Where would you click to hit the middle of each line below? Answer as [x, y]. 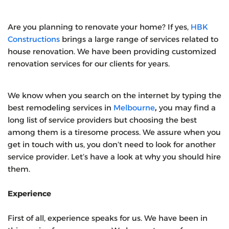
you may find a [187, 107]
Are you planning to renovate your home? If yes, [99, 27]
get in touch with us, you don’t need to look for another [112, 144]
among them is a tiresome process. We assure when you [114, 132]
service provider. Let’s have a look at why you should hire [114, 156]
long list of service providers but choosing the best [102, 120]
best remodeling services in [61, 107]
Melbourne [134, 107]
